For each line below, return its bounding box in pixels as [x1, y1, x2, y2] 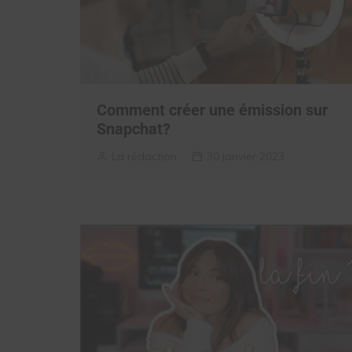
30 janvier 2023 [207, 148, 284, 163]
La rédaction [112, 148, 177, 163]
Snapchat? [97, 119, 170, 138]
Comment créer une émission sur [97, 100, 328, 119]
